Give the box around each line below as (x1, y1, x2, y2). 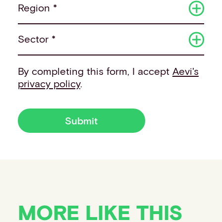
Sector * (17, 33, 55, 45)
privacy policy (17, 77, 80, 90)
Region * (17, 1, 57, 14)
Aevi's (172, 65, 199, 77)
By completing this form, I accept (17, 65, 172, 77)
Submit (65, 114, 98, 126)
